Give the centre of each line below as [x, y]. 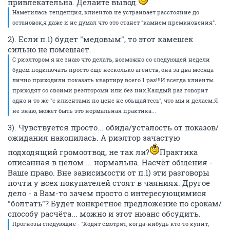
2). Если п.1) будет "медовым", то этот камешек [100, 39]
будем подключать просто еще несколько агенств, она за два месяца [113, 70]
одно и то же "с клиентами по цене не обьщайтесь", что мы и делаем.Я [115, 100]
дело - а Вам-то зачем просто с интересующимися [107, 193]
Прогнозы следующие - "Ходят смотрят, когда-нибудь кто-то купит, [111, 224]
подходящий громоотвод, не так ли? [79, 152]
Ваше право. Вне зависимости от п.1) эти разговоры [109, 172]
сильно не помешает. [50, 49]
